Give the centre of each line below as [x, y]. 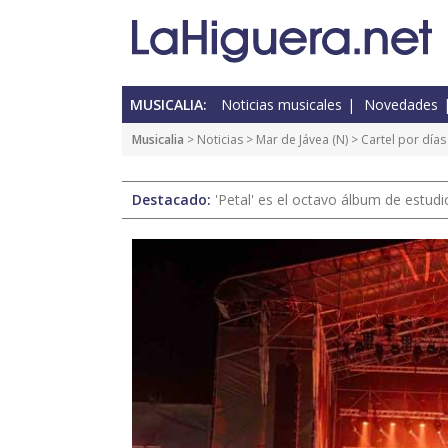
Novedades [401, 105]
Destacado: [173, 200]
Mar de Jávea [292, 140]
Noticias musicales [281, 105]
